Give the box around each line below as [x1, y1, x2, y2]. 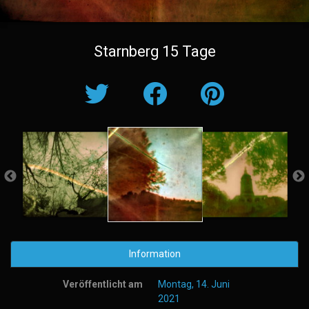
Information [128, 248, 181, 259]
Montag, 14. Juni [158, 278, 230, 290]
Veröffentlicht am [63, 278, 143, 290]
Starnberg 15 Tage [93, 42, 216, 60]
